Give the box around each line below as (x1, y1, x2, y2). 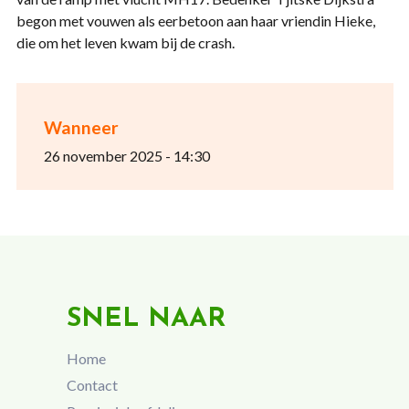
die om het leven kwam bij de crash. (16, 34, 240, 51)
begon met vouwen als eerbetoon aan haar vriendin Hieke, (16, 12, 375, 29)
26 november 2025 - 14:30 (43, 147, 210, 164)
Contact (66, 376, 118, 394)
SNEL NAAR (66, 306, 225, 332)
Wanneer (43, 117, 119, 138)
